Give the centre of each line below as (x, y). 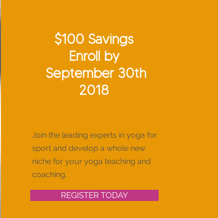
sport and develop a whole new (89, 148)
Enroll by (94, 56)
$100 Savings (94, 39)
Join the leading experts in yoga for (94, 135)
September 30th (94, 73)
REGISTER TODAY (94, 195)
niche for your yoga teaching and (91, 161)
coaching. (49, 174)
